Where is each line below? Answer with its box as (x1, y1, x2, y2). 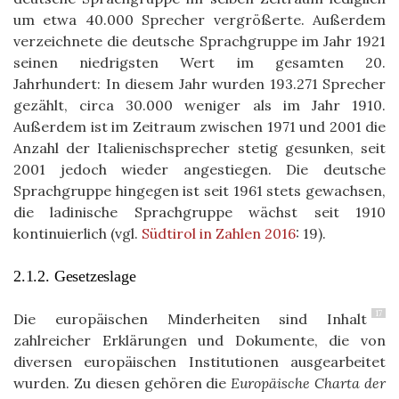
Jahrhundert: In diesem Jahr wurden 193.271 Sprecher (13, 74, 386, 93)
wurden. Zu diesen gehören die (13, 373, 232, 392)
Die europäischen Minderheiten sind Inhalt (13, 309, 367, 328)
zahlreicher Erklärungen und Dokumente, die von (13, 330, 386, 349)
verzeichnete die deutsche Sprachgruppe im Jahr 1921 (13, 31, 386, 50)
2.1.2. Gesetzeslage (13, 266, 136, 285)
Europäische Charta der (231, 373, 387, 392)
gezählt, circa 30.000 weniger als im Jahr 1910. (13, 95, 386, 114)
